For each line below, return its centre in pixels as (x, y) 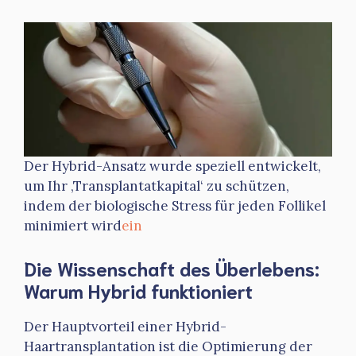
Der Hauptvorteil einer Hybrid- (125, 326)
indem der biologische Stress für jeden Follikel (175, 206)
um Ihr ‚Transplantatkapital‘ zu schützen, (157, 186)
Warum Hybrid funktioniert (138, 290)
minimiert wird (73, 226)
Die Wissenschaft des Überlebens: (172, 267)
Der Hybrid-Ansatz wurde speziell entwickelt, (172, 166)
